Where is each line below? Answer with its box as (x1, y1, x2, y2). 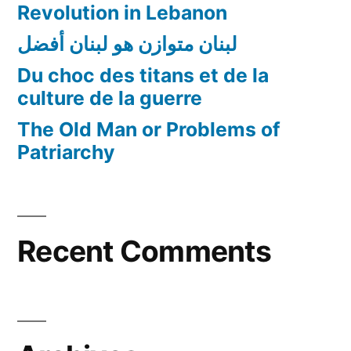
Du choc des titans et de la (17, 63, 269, 87)
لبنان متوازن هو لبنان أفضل (17, 31, 237, 56)
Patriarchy (17, 139, 115, 164)
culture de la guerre (17, 85, 202, 110)
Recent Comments (17, 233, 271, 269)
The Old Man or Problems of (17, 117, 280, 141)
